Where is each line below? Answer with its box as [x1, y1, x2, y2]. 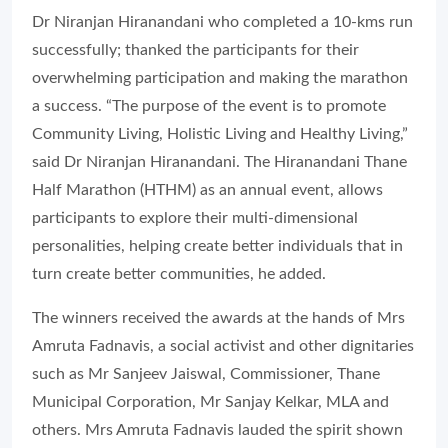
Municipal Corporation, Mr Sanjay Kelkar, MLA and [32, 394, 389, 411]
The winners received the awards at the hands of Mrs [32, 310, 405, 327]
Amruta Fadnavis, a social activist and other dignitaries [32, 338, 414, 355]
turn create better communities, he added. [32, 266, 326, 283]
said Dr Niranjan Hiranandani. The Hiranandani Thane [32, 154, 407, 171]
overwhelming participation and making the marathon [32, 70, 408, 87]
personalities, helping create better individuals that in [32, 238, 403, 255]
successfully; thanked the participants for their [32, 42, 359, 59]
